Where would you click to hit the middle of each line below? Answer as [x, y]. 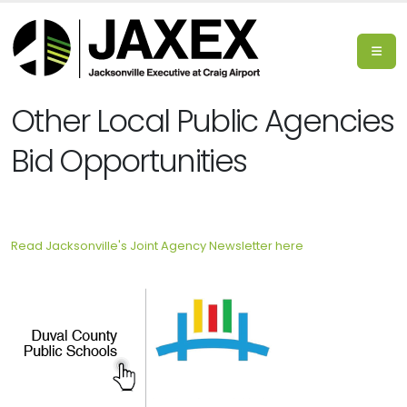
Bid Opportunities [129, 161]
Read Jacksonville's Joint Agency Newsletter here [157, 246]
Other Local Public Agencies [203, 121]
